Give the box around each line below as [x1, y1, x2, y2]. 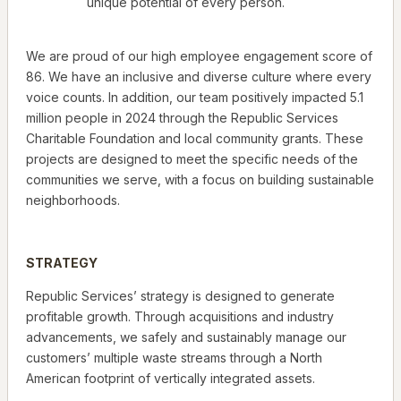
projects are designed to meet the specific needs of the [26, 151, 358, 167]
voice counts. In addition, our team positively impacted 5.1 [26, 90, 363, 106]
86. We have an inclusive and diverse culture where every [26, 69, 371, 85]
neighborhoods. [26, 192, 120, 209]
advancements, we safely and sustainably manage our [26, 329, 346, 346]
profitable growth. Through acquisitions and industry [26, 309, 334, 325]
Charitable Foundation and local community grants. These [26, 131, 363, 147]
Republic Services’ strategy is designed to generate [26, 288, 335, 304]
